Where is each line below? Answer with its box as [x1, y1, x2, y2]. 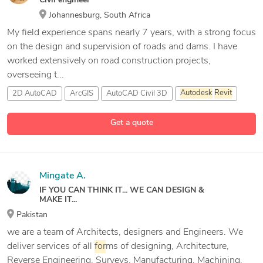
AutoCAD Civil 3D [106, 89, 167, 97]
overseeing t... [7, 70, 64, 80]
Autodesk [180, 89, 213, 97]
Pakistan [14, 210, 48, 220]
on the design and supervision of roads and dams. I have [7, 42, 237, 52]
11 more [12, 105, 43, 114]
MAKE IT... [39, 195, 77, 204]
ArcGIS [70, 89, 93, 97]
